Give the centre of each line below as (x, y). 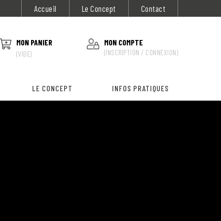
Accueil (45, 8)
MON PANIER (34, 42)
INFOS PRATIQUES (140, 88)
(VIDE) (24, 54)
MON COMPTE (123, 42)
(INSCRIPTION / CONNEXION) (141, 52)
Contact (153, 8)
